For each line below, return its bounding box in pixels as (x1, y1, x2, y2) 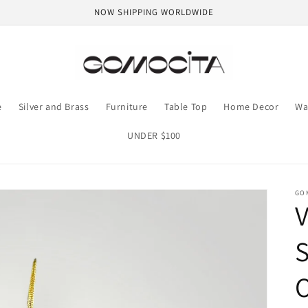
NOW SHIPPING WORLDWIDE (94, 6, 214, 18)
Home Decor (223, 100, 279, 113)
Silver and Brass (18, 100, 89, 113)
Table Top (164, 100, 208, 113)
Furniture (105, 100, 148, 113)
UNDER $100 (127, 129, 181, 142)
